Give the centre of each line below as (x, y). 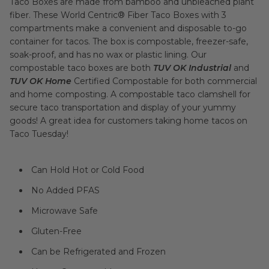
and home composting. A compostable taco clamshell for (130, 94)
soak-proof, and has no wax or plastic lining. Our (108, 55)
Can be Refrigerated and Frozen (98, 252)
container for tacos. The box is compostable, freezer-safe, (129, 41)
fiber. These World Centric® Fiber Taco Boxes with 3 (118, 15)
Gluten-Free (56, 231)
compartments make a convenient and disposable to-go (128, 28)
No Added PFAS (65, 190)
